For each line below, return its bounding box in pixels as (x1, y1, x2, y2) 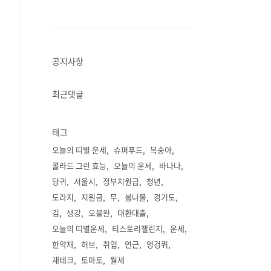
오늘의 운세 (114, 160, 152, 171)
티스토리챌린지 (112, 223, 163, 234)
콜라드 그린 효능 (52, 160, 106, 171)
